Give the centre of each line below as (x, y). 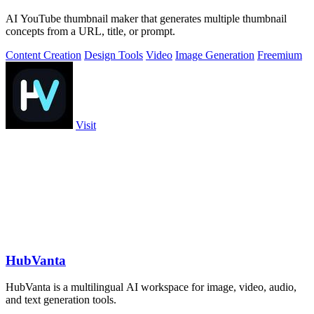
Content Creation (43, 55)
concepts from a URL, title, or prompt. (90, 31)
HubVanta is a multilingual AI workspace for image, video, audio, (151, 287)
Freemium (280, 55)
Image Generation (215, 55)
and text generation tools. (61, 300)
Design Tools (114, 55)
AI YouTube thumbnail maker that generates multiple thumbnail (146, 18)
